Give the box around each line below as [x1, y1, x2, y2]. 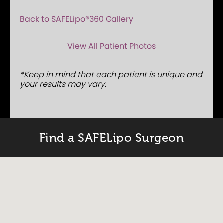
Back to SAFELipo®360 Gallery [20, 13, 133, 25]
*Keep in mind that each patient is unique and [20, 69, 202, 81]
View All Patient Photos [67, 40, 156, 52]
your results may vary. [20, 78, 106, 90]
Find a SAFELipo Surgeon [39, 130, 184, 145]
